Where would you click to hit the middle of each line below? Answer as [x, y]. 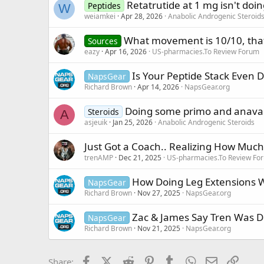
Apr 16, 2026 [126, 51]
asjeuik [96, 122]
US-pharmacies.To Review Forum [206, 51]
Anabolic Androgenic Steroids [206, 122]
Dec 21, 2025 [140, 157]
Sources [103, 41]
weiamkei [100, 16]
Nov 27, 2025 [159, 193]
